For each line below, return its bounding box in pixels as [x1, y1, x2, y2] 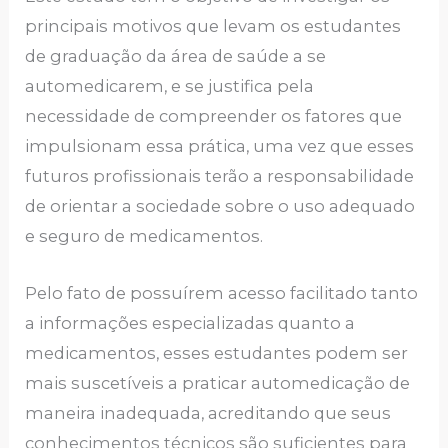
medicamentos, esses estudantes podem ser [25, 342, 409, 363]
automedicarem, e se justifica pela [25, 76, 315, 97]
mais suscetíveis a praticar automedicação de [25, 372, 411, 393]
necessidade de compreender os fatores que [25, 106, 403, 127]
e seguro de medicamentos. [25, 226, 268, 247]
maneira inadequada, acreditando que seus [25, 402, 392, 423]
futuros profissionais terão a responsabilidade [25, 166, 415, 187]
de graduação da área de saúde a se [25, 46, 327, 67]
